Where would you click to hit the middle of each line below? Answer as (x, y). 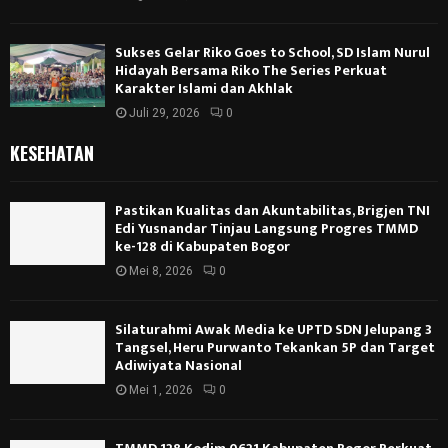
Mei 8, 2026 (161, 271)
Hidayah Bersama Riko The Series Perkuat (251, 71)
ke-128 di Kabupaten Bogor (202, 247)
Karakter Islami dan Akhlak (204, 89)
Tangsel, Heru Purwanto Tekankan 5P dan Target (275, 348)
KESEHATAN (52, 153)
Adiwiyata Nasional (178, 366)
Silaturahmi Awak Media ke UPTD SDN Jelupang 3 (273, 330)
